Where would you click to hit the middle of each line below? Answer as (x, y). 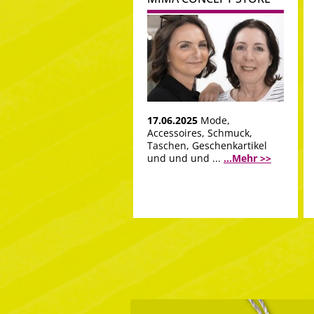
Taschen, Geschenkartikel (207, 146)
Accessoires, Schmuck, (200, 133)
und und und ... (185, 158)
